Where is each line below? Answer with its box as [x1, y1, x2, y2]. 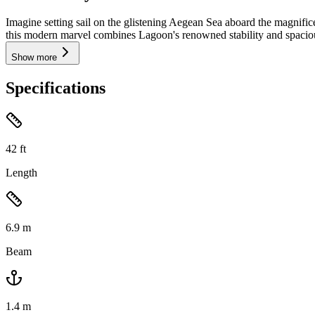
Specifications [6, 79, 105, 98]
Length [6, 167, 37, 179]
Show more [11, 52, 57, 63]
